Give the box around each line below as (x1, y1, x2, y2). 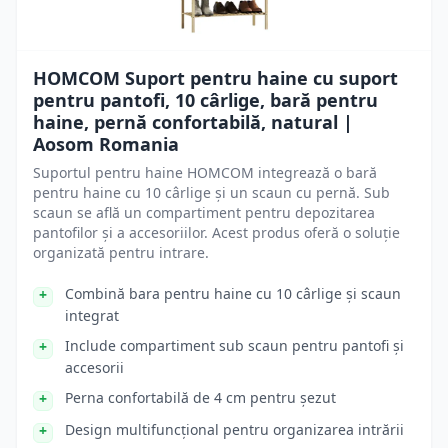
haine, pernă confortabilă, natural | (33, 110, 353, 134)
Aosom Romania (33, 132, 179, 156)
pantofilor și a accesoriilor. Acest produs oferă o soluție (33, 223, 400, 242)
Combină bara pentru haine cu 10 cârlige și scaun (65, 284, 401, 303)
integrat (65, 306, 119, 325)
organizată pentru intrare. (33, 243, 209, 262)
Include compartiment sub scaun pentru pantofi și (65, 336, 404, 355)
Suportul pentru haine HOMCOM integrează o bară (33, 163, 377, 182)
